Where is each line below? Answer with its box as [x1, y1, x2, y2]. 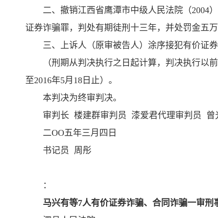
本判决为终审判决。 [43, 93, 122, 103]
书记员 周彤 [43, 145, 91, 155]
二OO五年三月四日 [43, 128, 117, 138]
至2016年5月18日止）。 [25, 75, 117, 85]
